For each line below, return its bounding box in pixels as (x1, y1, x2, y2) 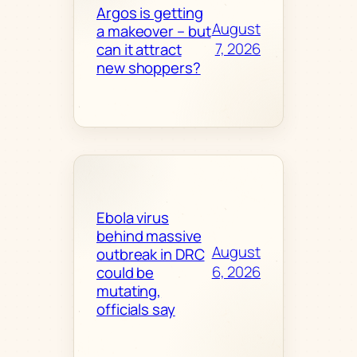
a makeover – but (96, 21, 211, 42)
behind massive (96, 225, 202, 246)
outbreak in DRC (96, 243, 205, 265)
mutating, (96, 280, 162, 301)
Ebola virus (96, 206, 169, 228)
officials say (96, 298, 175, 320)
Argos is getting (96, 2, 203, 24)
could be (96, 261, 155, 283)
